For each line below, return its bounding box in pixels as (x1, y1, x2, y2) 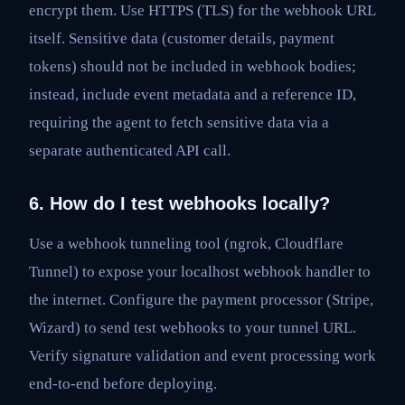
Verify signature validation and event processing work (29, 346, 376, 364)
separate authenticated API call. (29, 141, 231, 159)
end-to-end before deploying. (29, 374, 217, 392)
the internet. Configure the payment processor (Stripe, (29, 290, 373, 308)
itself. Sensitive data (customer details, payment (29, 29, 334, 47)
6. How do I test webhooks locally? (29, 193, 330, 213)
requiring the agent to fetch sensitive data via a (29, 113, 329, 131)
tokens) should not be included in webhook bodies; (29, 57, 356, 75)
